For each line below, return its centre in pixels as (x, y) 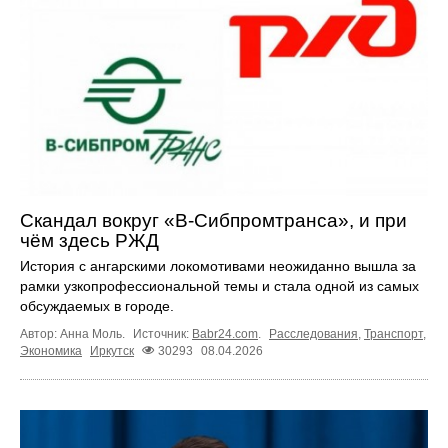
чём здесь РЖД (89, 240)
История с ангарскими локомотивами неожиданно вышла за (218, 265)
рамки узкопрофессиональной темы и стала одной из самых (219, 285)
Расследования (313, 333)
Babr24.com (225, 333)
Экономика (51, 350)
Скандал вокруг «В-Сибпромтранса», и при (213, 220)
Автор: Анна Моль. (74, 333)
